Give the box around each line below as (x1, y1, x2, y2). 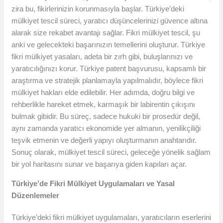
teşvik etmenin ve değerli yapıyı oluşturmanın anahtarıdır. (11, 136, 197, 145)
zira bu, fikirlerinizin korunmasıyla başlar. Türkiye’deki (11, 4, 185, 13)
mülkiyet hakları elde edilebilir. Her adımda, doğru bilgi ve (11, 88, 195, 97)
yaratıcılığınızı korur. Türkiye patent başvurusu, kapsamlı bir (11, 64, 207, 73)
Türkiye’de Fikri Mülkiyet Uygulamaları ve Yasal (11, 179, 175, 188)
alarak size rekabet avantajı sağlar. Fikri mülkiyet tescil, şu (11, 28, 201, 37)
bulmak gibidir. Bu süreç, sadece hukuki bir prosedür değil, (11, 112, 201, 121)
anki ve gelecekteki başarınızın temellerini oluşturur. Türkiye (11, 40, 206, 49)
